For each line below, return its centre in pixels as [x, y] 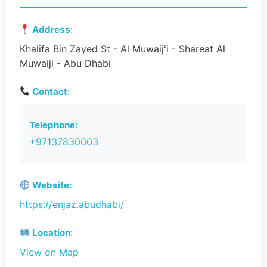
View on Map [49, 252]
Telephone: [54, 125]
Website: [51, 185]
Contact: [50, 91]
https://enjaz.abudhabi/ [72, 204]
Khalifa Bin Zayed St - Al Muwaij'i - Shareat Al [122, 49]
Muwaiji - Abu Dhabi [65, 63]
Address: [52, 30]
